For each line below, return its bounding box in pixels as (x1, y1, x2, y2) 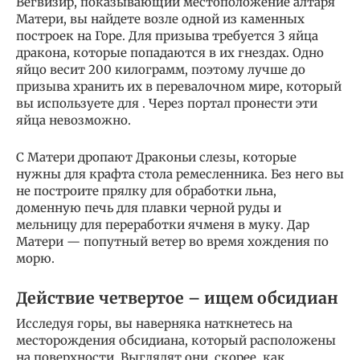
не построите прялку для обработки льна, (16, 182, 276, 198)
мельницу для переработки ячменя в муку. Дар (16, 216, 309, 232)
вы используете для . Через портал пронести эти (16, 95, 317, 111)
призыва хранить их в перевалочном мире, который (16, 78, 342, 94)
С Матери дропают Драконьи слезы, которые (16, 149, 297, 165)
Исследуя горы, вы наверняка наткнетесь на (16, 315, 292, 331)
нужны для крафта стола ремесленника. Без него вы (16, 166, 344, 182)
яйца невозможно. (16, 112, 131, 128)
